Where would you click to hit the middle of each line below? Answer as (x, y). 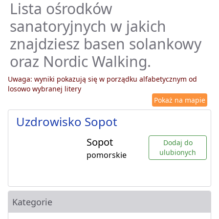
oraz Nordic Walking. (80, 62)
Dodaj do (178, 143)
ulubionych (178, 153)
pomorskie (107, 155)
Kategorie (32, 202)
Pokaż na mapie (180, 100)
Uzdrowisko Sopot (67, 122)
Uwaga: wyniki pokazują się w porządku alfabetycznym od (102, 79)
